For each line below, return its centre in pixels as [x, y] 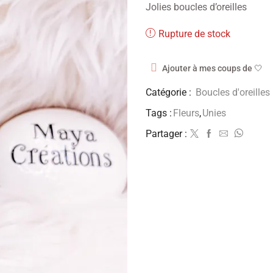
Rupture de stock [194, 34]
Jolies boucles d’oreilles [196, 7]
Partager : [166, 133]
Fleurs [186, 113]
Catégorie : [170, 92]
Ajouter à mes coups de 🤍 [212, 68]
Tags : [159, 113]
